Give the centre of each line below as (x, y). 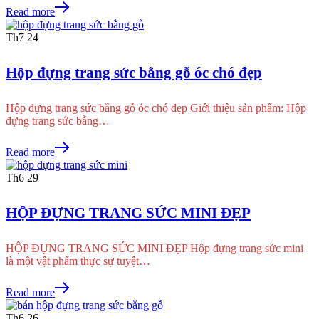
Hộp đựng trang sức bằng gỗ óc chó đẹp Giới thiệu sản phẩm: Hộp (156, 108)
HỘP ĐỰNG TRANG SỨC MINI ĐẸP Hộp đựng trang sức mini (155, 248)
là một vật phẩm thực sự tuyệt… (78, 261)
